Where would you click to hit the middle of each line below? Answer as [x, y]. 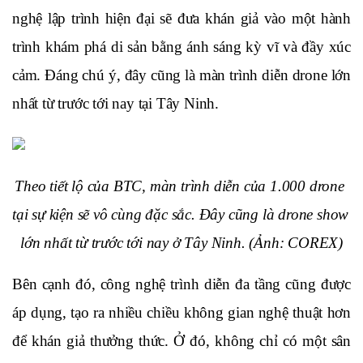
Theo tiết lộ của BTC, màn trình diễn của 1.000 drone [179, 186]
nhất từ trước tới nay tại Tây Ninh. [116, 103]
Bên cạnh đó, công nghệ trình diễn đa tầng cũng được [181, 284]
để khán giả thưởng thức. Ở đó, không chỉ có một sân [181, 340]
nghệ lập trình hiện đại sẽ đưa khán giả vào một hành [181, 18]
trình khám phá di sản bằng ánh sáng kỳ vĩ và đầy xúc [181, 46]
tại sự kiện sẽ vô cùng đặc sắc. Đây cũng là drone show [181, 214]
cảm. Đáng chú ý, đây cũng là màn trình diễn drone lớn [181, 75]
